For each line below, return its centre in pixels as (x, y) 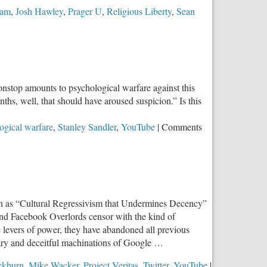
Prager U (85, 11)
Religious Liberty (139, 11)
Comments (182, 126)
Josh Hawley (39, 11)
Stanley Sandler (87, 126)
